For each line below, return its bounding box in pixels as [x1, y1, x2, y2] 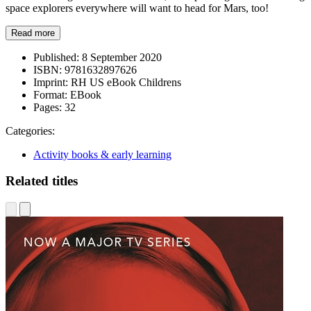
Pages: [33, 101, 62, 113]
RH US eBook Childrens [68, 76, 181, 88]
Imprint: [33, 76, 68, 88]
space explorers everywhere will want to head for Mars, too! [6, 1, 269, 14]
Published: [33, 51, 79, 63]
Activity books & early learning [33, 148, 171, 160]
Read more [11, 27, 55, 38]
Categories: [6, 124, 55, 137]
